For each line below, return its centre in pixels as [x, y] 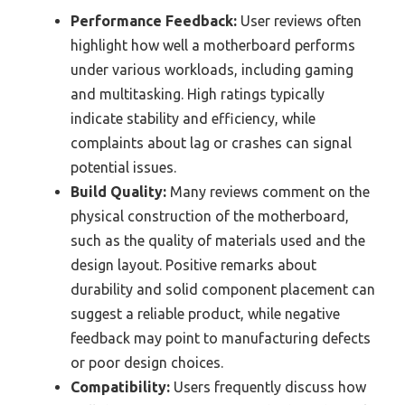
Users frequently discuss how [268, 387]
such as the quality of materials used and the [218, 241]
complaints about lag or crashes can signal [211, 143]
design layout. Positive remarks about [193, 265]
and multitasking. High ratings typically [198, 94]
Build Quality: [118, 192]
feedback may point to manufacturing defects [221, 339]
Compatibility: [120, 387]
